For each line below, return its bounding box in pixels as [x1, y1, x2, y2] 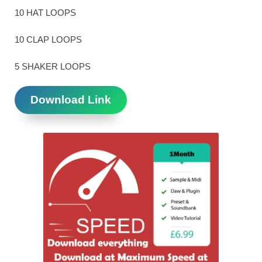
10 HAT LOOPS [15, 8, 76, 18]
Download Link [30, 94, 111, 106]
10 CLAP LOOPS [15, 35, 82, 45]
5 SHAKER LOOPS [15, 61, 91, 72]
